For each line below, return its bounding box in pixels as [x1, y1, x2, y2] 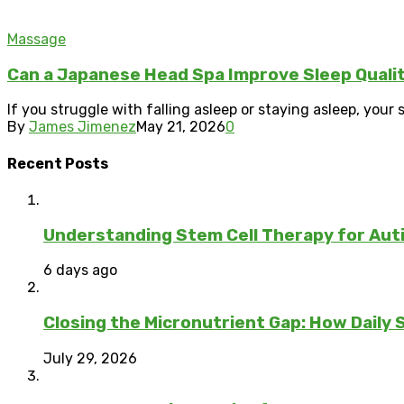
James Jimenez [29, 118, 136, 136]
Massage [7, 30, 66, 48]
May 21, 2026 [136, 118, 225, 136]
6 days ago [43, 262, 117, 280]
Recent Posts [7, 154, 108, 172]
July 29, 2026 [43, 349, 137, 367]
